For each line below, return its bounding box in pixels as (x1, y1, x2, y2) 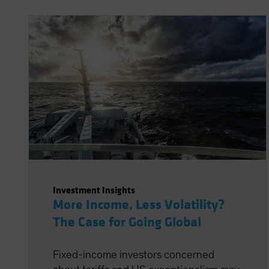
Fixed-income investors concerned (53, 249, 214, 261)
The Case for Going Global (53, 214, 201, 231)
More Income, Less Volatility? (53, 196, 225, 213)
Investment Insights (53, 184, 135, 196)
